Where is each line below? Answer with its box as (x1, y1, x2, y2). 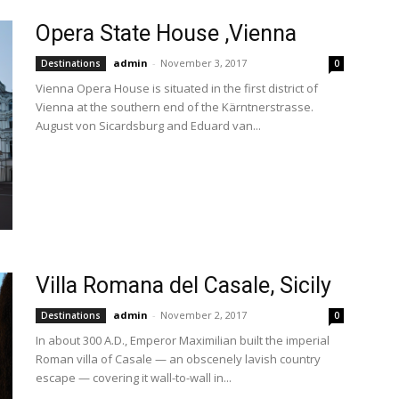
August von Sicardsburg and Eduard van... (36, 118, 261, 134)
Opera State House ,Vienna (36, 20, 297, 46)
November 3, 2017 (160, 56, 247, 69)
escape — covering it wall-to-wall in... (36, 370, 232, 386)
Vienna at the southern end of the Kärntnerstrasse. (36, 99, 313, 115)
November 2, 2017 (160, 308, 247, 322)
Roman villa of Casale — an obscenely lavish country (36, 351, 321, 367)
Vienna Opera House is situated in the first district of (36, 80, 318, 96)
